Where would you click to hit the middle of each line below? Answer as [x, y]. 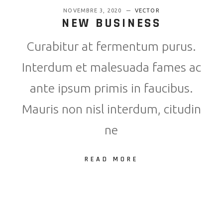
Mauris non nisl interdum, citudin [111, 109]
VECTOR [147, 11]
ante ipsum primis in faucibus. [111, 88]
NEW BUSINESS [111, 24]
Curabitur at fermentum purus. [111, 47]
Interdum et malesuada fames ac [111, 67]
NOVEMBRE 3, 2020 [94, 11]
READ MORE [111, 160]
